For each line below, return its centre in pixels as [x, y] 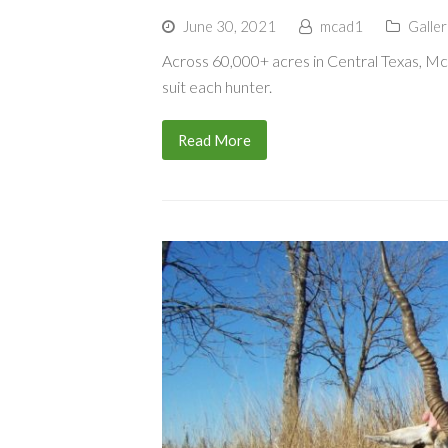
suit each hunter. [217, 87]
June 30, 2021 [229, 26]
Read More [214, 140]
